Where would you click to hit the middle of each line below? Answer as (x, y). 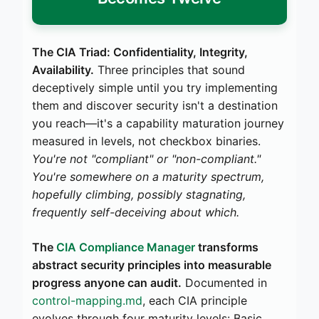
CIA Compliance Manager (126, 247)
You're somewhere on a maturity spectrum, (148, 176)
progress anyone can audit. (107, 282)
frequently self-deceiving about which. (136, 212)
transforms (227, 247)
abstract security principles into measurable (152, 265)
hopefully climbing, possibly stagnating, (139, 194)
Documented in (224, 282)
